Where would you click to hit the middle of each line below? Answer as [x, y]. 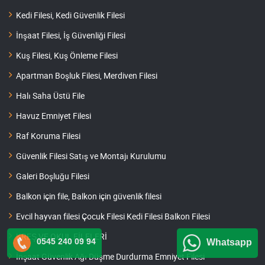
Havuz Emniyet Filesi [54, 116]
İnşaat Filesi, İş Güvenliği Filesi [71, 35]
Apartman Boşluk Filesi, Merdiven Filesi [87, 76]
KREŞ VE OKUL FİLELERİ [62, 237]
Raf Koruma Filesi [48, 136]
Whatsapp [229, 242]
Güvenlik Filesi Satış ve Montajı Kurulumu [91, 156]
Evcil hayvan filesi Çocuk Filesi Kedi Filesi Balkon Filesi [113, 216]
